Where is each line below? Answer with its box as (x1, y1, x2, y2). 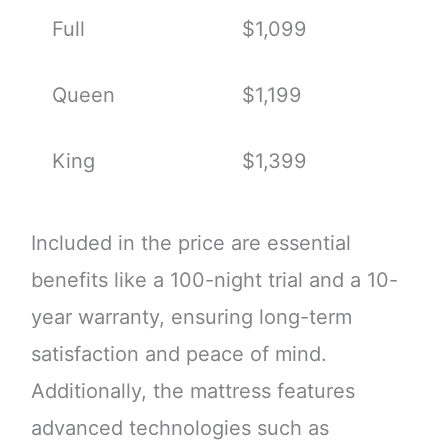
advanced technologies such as (30, 416, 329, 441)
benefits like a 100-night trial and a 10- (30, 268, 398, 293)
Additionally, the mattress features (30, 379, 355, 404)
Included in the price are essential (30, 231, 351, 256)
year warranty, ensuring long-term (30, 305, 352, 330)
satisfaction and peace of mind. (30, 342, 327, 367)
